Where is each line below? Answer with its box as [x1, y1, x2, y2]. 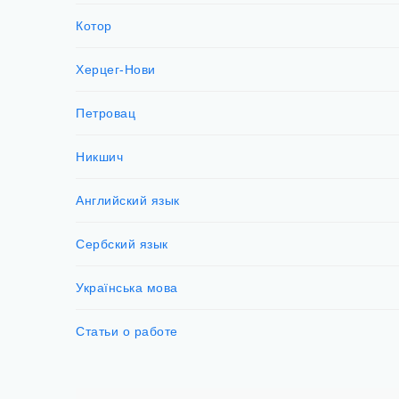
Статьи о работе [76, 324, 178, 339]
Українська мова [76, 281, 178, 296]
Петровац [76, 106, 135, 121]
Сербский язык [76, 237, 168, 252]
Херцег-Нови [76, 62, 156, 77]
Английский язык [76, 193, 180, 208]
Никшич [76, 150, 123, 165]
